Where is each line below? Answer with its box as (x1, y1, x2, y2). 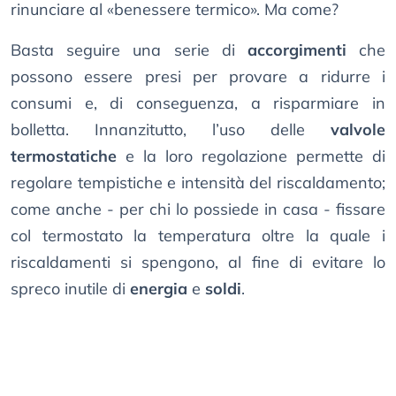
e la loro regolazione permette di (117, 146, 385, 167)
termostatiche (11, 146, 117, 167)
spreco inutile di (11, 278, 130, 300)
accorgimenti (247, 40, 346, 61)
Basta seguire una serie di (11, 40, 247, 61)
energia (130, 278, 187, 300)
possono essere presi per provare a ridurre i (11, 66, 385, 88)
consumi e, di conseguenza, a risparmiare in (11, 93, 385, 114)
